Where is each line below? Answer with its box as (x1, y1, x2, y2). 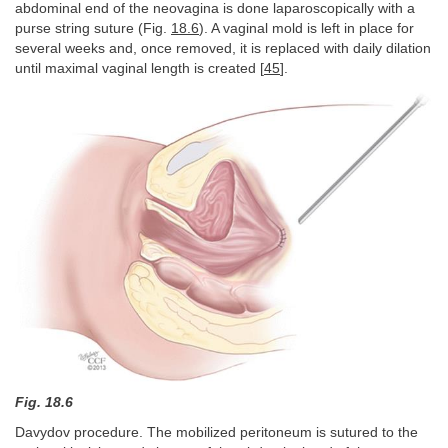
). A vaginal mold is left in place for (199, 21, 414, 37)
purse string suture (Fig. (15, 21, 171, 37)
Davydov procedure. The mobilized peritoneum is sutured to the (15, 425, 418, 441)
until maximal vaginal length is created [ (15, 61, 264, 77)
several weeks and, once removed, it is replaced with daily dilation (15, 41, 431, 57)
